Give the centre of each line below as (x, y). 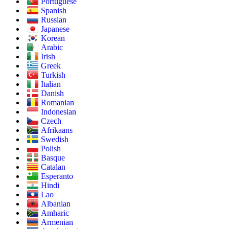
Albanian (56, 204)
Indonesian (59, 112)
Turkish (53, 75)
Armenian (57, 222)
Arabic (52, 48)
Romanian (58, 103)
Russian (54, 20)
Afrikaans (57, 130)
